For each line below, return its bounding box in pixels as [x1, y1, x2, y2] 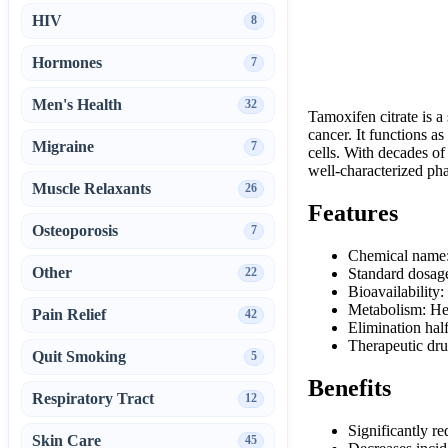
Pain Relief [32, 305, 106, 323]
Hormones [32, 53, 102, 71]
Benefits [308, 374, 391, 401]
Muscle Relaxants [32, 179, 151, 197]
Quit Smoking [32, 347, 126, 365]
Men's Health [32, 95, 122, 113]
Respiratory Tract [32, 389, 154, 407]
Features [308, 200, 398, 227]
